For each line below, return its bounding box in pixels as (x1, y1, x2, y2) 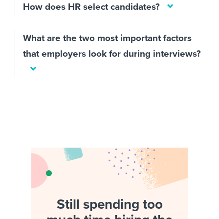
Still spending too (56, 196, 163, 213)
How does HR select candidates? (23, 1, 160, 13)
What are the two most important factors (23, 33, 192, 44)
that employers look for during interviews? (23, 48, 201, 60)
